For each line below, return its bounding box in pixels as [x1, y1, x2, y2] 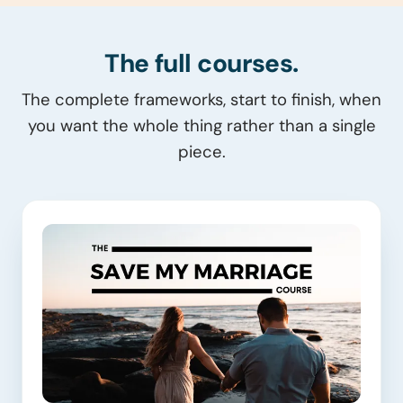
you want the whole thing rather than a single [27, 115, 376, 137]
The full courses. [104, 47, 299, 80]
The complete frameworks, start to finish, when [22, 89, 381, 111]
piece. [177, 141, 226, 163]
